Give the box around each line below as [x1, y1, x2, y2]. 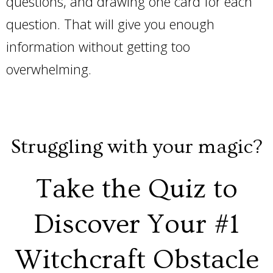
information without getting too [6, 37, 190, 55]
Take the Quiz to [35, 174, 238, 205]
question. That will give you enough [6, 15, 214, 33]
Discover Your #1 [34, 209, 239, 240]
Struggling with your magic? [11, 135, 262, 158]
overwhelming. [6, 60, 95, 78]
